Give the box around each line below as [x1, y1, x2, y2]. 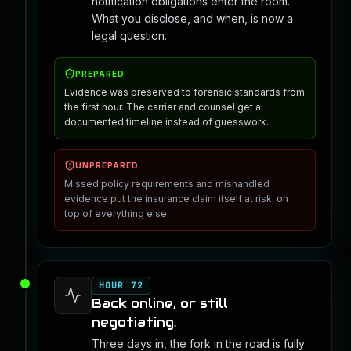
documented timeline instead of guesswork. [64, 116, 269, 128]
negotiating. [92, 314, 176, 331]
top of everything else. [64, 208, 169, 219]
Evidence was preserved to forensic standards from [64, 86, 305, 98]
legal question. [92, 29, 167, 42]
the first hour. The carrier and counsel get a [64, 101, 261, 113]
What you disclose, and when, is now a [92, 12, 293, 25]
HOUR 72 [99, 280, 143, 291]
